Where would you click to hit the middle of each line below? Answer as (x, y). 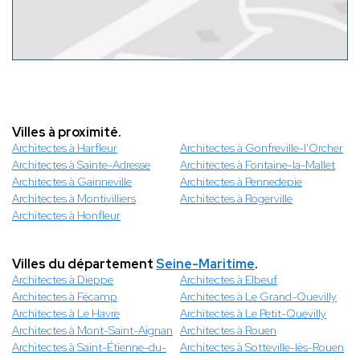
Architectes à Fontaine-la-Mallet (258, 165)
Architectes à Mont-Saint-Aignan (92, 331)
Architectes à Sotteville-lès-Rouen (262, 348)
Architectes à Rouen (228, 331)
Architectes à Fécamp (65, 297)
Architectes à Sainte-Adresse (81, 165)
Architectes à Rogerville (236, 199)
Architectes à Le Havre (66, 314)
